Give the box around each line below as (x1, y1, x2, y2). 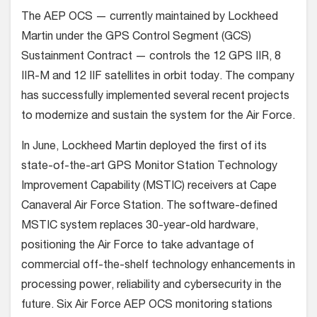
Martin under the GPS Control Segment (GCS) (21, 31, 251, 43)
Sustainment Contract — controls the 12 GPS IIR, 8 (21, 51, 281, 63)
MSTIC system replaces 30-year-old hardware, (21, 220, 258, 232)
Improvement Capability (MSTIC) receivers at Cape (21, 180, 277, 192)
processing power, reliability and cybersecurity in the (21, 279, 282, 292)
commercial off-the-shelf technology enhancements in (21, 260, 295, 272)
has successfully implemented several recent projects (21, 91, 289, 103)
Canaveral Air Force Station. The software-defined (21, 200, 277, 212)
